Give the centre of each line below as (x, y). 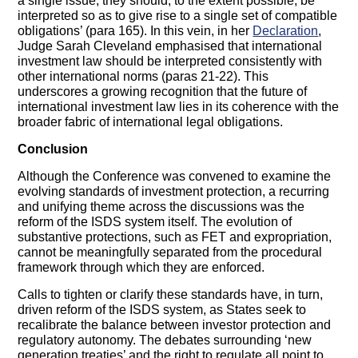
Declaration (286, 31)
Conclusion (53, 149)
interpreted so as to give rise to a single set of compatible (178, 16)
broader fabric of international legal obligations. (151, 122)
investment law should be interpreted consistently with (170, 62)
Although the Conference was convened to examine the (175, 177)
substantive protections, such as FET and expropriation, (175, 237)
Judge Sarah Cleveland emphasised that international (170, 46)
